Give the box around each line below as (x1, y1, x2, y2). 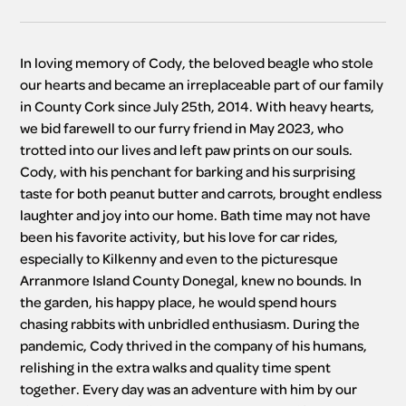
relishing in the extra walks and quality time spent (20, 358, 332, 377)
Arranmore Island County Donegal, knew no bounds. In (20, 271, 362, 290)
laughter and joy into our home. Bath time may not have (20, 206, 372, 225)
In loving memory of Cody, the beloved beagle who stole (20, 53, 374, 72)
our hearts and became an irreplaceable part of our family (20, 75, 384, 94)
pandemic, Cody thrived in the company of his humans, (20, 336, 368, 355)
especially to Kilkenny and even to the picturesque (20, 249, 339, 268)
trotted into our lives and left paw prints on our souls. (20, 140, 353, 159)
